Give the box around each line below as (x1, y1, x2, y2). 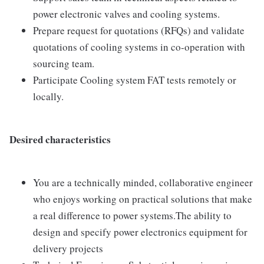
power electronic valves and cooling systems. (33, 7, 220, 21)
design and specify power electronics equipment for (33, 225, 247, 239)
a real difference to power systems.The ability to (33, 209, 232, 222)
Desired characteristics (9, 132, 111, 147)
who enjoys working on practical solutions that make (33, 192, 252, 206)
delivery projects (33, 242, 103, 255)
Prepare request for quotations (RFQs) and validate (33, 24, 245, 37)
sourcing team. (33, 57, 94, 70)
